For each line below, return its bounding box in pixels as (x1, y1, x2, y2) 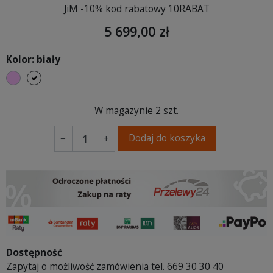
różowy (20, 69, 52, 83)
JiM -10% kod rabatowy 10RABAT (63, 1, 210, 15)
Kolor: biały (6, 52, 60, 66)
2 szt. (155, 103, 179, 117)
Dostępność (6, 246, 62, 260)
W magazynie (94, 103, 153, 117)
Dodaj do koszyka (129, 130, 205, 144)
